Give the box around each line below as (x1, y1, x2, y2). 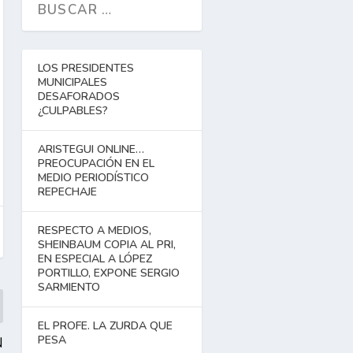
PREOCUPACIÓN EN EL (38, 156, 154, 172)
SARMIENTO (38, 280, 100, 295)
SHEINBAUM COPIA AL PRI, (38, 237, 176, 253)
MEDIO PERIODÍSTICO (38, 170, 149, 186)
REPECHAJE (38, 184, 97, 200)
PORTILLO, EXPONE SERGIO (38, 266, 180, 281)
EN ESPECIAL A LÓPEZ (38, 251, 152, 267)
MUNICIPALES (38, 75, 107, 91)
